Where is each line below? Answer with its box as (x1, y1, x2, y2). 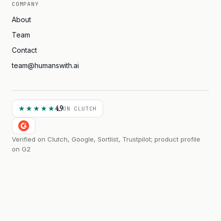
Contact (12, 46, 37, 54)
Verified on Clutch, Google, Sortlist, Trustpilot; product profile (12, 135, 200, 143)
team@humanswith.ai (12, 61, 79, 70)
